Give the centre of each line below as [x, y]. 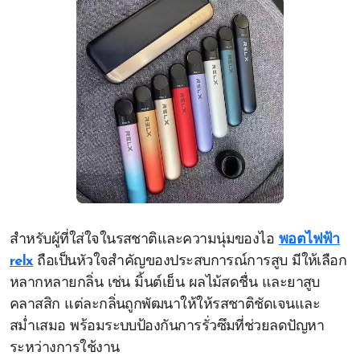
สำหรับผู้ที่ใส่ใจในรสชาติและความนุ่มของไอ [144, 240]
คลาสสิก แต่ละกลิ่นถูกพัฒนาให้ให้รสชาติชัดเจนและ [165, 305]
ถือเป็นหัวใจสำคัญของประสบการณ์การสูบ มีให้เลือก [190, 262]
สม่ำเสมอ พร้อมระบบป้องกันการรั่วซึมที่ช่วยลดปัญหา [167, 327]
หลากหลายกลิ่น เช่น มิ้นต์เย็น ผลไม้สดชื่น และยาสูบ [165, 283]
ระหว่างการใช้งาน [65, 348]
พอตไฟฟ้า [309, 240]
